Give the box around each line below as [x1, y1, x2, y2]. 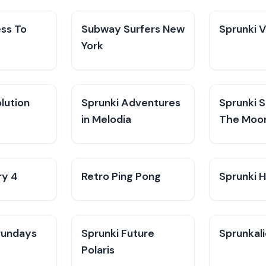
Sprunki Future [81, 226, 154, 240]
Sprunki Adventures [81, 96, 180, 110]
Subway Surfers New [81, 22, 185, 36]
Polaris [81, 243, 115, 257]
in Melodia [81, 112, 131, 126]
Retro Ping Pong [81, 169, 161, 183]
